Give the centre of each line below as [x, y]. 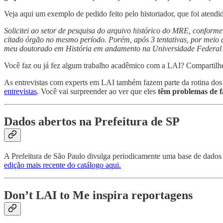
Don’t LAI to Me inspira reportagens [98, 195]
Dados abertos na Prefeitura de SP [92, 121]
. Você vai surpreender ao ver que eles [97, 91]
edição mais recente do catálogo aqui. [62, 165]
